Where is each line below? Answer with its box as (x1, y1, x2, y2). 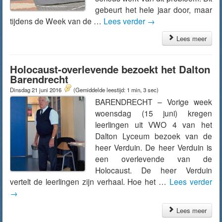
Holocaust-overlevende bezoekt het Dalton (10, 62, 210, 76)
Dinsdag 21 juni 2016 (10, 86, 63, 94)
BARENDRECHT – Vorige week (95, 96, 212, 107)
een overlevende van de (95, 153, 212, 164)
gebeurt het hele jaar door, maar (95, 4, 212, 15)
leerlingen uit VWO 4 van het (95, 119, 212, 130)
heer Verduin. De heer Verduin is (95, 142, 212, 153)
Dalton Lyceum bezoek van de (95, 130, 212, 141)
